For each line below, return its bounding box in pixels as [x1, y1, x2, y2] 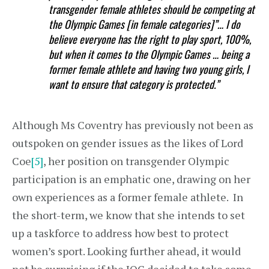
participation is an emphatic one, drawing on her [12, 172, 250, 186]
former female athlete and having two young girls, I [49, 61, 249, 77]
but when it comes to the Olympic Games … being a [49, 46, 250, 62]
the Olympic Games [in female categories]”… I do [49, 16, 241, 32]
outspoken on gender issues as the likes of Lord [12, 136, 243, 150]
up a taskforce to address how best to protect [12, 226, 229, 240]
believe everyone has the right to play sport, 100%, [49, 31, 252, 47]
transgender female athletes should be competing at [49, 1, 255, 17]
